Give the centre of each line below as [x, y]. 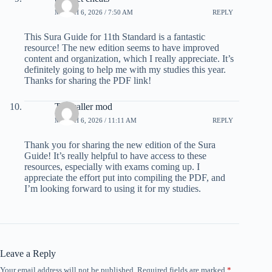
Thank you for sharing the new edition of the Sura [120, 145]
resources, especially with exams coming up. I [112, 167]
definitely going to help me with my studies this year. [125, 70]
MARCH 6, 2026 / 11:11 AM [96, 120]
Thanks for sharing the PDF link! [88, 81]
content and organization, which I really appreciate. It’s [129, 59]
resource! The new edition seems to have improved [122, 48]
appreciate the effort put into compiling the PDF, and [125, 178]
